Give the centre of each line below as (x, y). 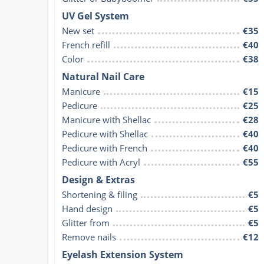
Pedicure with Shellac (105, 133)
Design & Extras (98, 179)
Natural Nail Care (103, 76)
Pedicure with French (105, 148)
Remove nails (89, 237)
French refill (86, 44)
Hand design (87, 208)
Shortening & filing (100, 194)
